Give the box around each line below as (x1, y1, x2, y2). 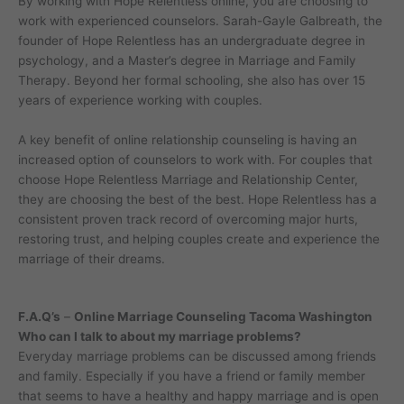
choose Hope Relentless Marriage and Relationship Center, (18, 172, 358, 188)
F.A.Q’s (18, 309, 60, 325)
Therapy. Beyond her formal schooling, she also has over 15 (18, 73, 365, 88)
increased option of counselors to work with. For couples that (18, 152, 372, 168)
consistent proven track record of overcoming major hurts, (18, 212, 358, 227)
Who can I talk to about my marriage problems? (18, 329, 301, 344)
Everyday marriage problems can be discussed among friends (18, 349, 376, 364)
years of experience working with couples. (18, 93, 262, 108)
